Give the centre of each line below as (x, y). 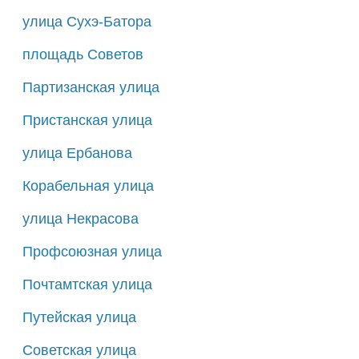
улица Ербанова (77, 153)
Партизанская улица (91, 87)
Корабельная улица (88, 186)
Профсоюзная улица (92, 251)
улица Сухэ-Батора (87, 21)
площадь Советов (83, 54)
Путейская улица (79, 317)
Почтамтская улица (87, 284)
